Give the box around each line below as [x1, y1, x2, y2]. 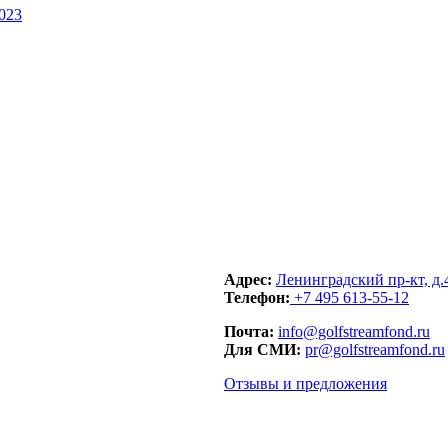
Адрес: [224, 271, 276, 289]
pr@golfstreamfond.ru [305, 341, 445, 359]
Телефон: [224, 289, 290, 307]
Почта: [224, 323, 274, 341]
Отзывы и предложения [224, 375, 387, 393]
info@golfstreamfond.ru [278, 323, 430, 341]
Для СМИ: [224, 341, 301, 359]
